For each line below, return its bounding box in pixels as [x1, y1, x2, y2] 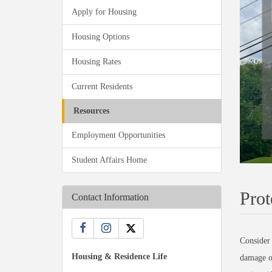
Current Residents [72, 82, 132, 91]
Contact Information [72, 192, 149, 202]
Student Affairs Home [72, 155, 147, 165]
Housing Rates [72, 57, 121, 66]
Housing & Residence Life [72, 252, 167, 261]
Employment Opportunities [72, 131, 165, 140]
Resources [73, 106, 109, 115]
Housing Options [72, 32, 129, 41]
